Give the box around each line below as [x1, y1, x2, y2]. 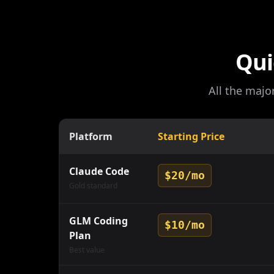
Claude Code [69, 165, 129, 178]
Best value [69, 245, 105, 255]
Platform [69, 130, 113, 143]
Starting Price [158, 130, 224, 143]
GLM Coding [69, 214, 128, 228]
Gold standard [69, 180, 117, 191]
